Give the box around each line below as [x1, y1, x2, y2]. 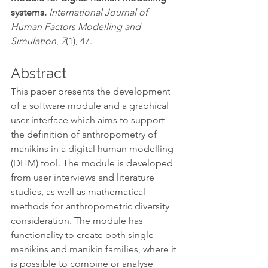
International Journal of [49, 7, 150, 18]
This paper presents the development [11, 86, 173, 97]
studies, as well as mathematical [11, 186, 148, 197]
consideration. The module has [11, 215, 145, 226]
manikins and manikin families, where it [11, 243, 179, 255]
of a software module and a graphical [11, 100, 171, 111]
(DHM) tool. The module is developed [11, 157, 175, 169]
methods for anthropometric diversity [11, 200, 172, 212]
